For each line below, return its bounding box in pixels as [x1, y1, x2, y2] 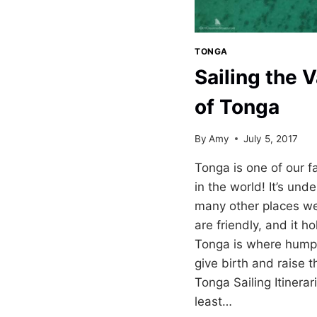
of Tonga [195, 94, 279, 119]
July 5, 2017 [243, 132, 299, 144]
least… [195, 294, 232, 309]
